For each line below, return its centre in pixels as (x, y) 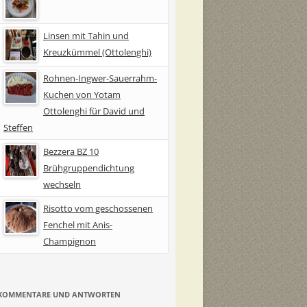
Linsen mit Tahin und (86, 35)
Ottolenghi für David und (94, 111)
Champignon (70, 241)
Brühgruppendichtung (89, 168)
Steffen (18, 127)
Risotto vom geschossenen (98, 208)
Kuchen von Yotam (82, 94)
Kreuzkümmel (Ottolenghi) (97, 52)
